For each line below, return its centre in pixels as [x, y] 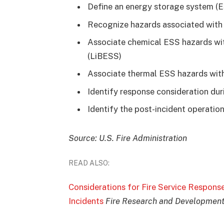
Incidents [86, 201]
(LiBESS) [104, 56]
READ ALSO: [89, 163]
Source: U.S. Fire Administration [127, 138]
